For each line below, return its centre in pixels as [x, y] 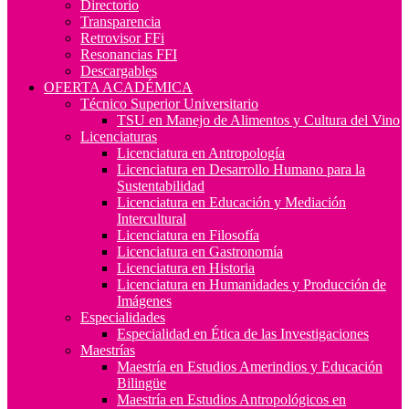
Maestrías [108, 350]
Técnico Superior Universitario [169, 103]
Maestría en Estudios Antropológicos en [231, 399]
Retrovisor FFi [122, 37]
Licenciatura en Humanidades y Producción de [252, 284]
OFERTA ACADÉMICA [118, 87]
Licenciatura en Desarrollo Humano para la [241, 169]
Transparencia [121, 21]
